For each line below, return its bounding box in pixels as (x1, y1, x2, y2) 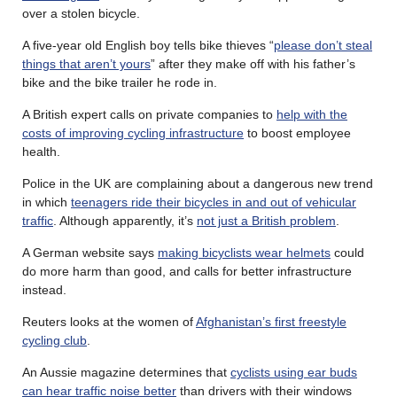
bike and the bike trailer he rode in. (22, 74, 217, 90)
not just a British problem (197, 213, 336, 228)
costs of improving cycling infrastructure (22, 125, 244, 140)
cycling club (22, 332, 87, 347)
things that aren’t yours (22, 56, 151, 71)
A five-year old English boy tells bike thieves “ (22, 37, 274, 52)
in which (22, 194, 71, 209)
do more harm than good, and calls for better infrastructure (22, 263, 352, 278)
